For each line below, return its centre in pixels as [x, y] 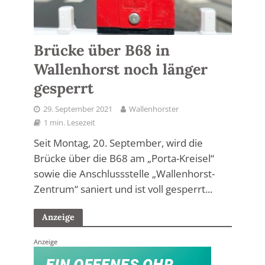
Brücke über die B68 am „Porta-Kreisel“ [124, 158]
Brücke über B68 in [101, 50]
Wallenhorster [153, 109]
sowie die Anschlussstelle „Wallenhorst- [124, 173]
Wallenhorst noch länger [120, 69]
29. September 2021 [77, 109]
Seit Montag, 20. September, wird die [118, 143]
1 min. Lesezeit [69, 122]
